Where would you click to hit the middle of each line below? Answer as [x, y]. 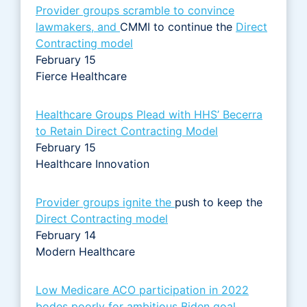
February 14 [66, 235]
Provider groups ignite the [105, 202]
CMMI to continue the [178, 26]
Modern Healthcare [85, 251]
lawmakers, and [78, 26]
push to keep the [219, 202]
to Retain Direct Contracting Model [127, 131]
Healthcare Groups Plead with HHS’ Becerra [149, 114]
